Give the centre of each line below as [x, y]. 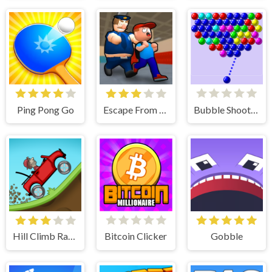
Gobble [226, 236]
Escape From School [163, 109]
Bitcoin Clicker [136, 236]
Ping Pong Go [45, 109]
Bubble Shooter [255, 109]
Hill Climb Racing [71, 236]
